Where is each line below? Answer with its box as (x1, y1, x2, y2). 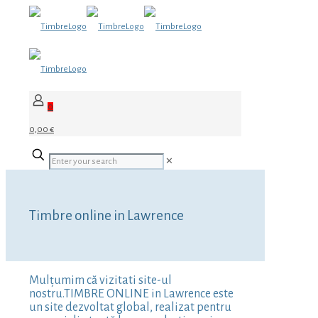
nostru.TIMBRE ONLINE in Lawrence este (29, 287, 234, 301)
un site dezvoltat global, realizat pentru (29, 301, 231, 314)
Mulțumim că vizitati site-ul (29, 274, 172, 287)
